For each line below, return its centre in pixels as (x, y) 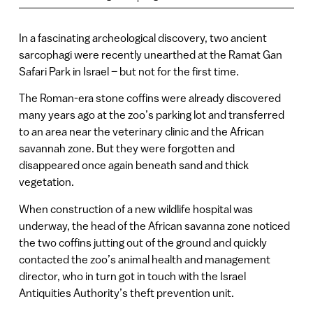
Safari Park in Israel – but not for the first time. (129, 71)
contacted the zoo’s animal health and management (144, 259)
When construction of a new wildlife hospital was (136, 209)
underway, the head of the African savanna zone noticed (154, 225)
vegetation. (46, 182)
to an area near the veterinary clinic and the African (141, 132)
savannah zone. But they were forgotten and (126, 148)
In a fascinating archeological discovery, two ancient (143, 37)
